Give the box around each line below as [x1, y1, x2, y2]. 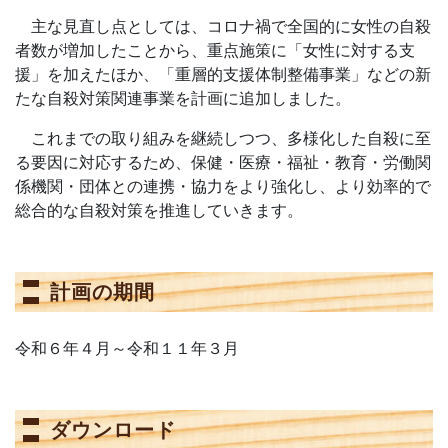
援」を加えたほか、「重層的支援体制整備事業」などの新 [15, 64, 431, 84]
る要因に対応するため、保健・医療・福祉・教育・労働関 [15, 152, 431, 172]
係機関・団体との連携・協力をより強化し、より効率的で [15, 176, 431, 196]
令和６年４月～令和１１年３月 [15, 338, 239, 358]
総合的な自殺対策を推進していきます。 [15, 200, 303, 220]
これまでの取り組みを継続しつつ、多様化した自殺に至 [15, 128, 431, 148]
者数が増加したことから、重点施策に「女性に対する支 [15, 40, 415, 60]
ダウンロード [50, 418, 176, 442]
